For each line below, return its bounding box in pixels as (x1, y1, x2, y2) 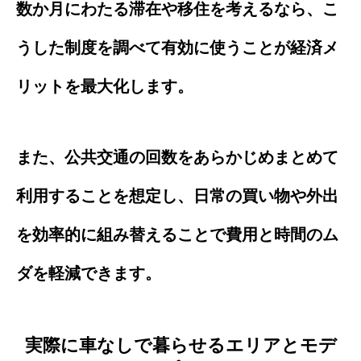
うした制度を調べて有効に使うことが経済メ (16, 39, 338, 57)
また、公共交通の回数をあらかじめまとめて (16, 148, 338, 167)
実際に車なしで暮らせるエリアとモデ (24, 334, 337, 355)
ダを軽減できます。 (16, 264, 161, 283)
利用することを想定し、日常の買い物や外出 (16, 187, 338, 205)
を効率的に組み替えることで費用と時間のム (16, 226, 338, 244)
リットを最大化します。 (16, 77, 193, 96)
